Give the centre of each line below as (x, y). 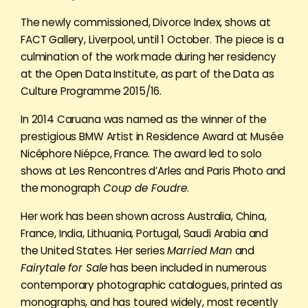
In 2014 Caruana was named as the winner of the (144, 119)
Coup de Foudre (145, 188)
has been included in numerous (187, 268)
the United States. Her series (94, 251)
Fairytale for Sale (64, 268)
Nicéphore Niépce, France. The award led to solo (141, 154)
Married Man (200, 251)
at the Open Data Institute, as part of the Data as (147, 74)
